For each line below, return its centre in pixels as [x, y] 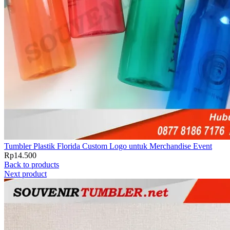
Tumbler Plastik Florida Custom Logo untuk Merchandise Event [108, 146]
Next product [25, 174]
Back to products [32, 165]
